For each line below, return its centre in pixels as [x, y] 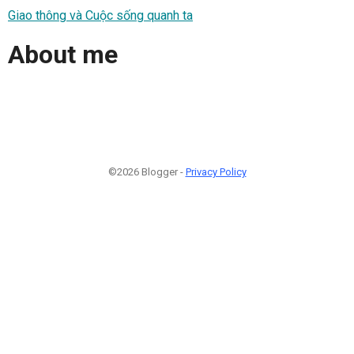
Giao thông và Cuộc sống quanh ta [100, 15]
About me [63, 55]
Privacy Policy [216, 171]
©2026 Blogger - [147, 171]
